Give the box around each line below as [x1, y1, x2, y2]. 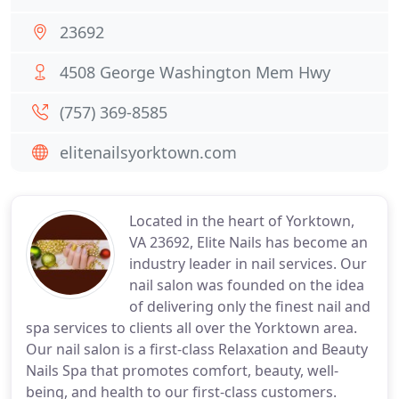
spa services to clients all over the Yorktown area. [26, 318, 357, 338]
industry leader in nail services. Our [129, 254, 367, 273]
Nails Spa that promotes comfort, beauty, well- [26, 361, 338, 380]
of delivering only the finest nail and [129, 297, 370, 316]
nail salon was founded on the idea [129, 275, 364, 295]
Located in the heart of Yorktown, [129, 211, 354, 231]
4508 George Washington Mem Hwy [60, 61, 330, 83]
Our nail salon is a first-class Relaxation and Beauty [26, 339, 368, 359]
